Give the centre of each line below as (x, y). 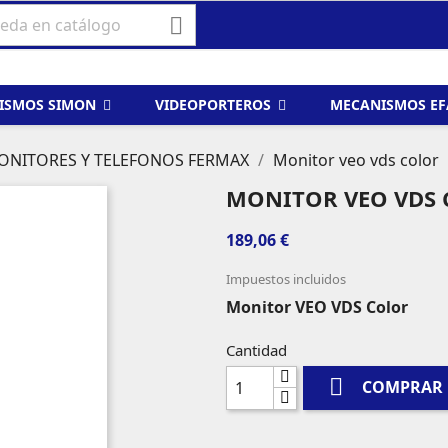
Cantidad (256, 350)
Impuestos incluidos (285, 279)
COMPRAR (402, 387)
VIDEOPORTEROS (215, 105)
